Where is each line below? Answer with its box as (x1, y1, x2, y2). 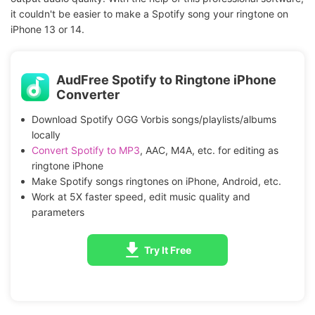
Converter (56, 86, 120, 102)
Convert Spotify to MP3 (31, 143, 140, 156)
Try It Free (144, 243, 191, 256)
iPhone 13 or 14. (11, 22, 84, 35)
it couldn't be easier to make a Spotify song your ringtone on (11, 7, 288, 20)
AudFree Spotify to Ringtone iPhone (56, 72, 276, 87)
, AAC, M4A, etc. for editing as (139, 143, 278, 156)
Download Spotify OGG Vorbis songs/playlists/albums (31, 112, 276, 125)
